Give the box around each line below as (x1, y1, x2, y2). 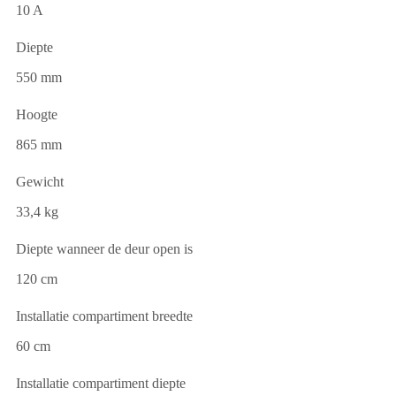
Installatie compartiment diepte (16, 375, 186, 391)
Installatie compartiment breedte (16, 308, 193, 324)
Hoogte (16, 106, 57, 122)
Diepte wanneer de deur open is (16, 240, 193, 256)
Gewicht (16, 173, 64, 189)
